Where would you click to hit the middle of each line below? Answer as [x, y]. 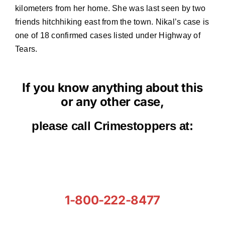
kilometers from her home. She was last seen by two [110, 9]
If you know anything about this [113, 88]
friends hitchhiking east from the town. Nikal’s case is [112, 22]
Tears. [26, 49]
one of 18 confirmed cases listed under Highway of [107, 36]
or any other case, [113, 102]
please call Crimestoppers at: [113, 126]
